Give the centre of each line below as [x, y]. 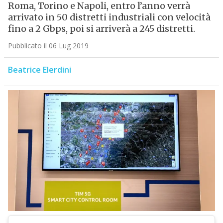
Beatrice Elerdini [39, 70]
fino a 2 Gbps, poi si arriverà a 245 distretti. [101, 29]
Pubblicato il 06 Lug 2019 [48, 46]
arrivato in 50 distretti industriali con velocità [109, 17]
